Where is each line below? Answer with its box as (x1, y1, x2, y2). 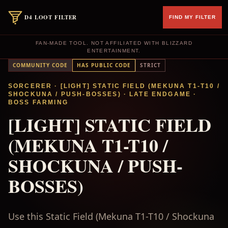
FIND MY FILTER (169, 14, 216, 20)
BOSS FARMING (8, 99, 68, 106)
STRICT (140, 62, 161, 69)
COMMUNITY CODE (13, 62, 68, 69)
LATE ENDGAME (129, 91, 191, 98)
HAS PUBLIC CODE (77, 62, 131, 69)
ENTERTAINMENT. (87, 48, 141, 53)
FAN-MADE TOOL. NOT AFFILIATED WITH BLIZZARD (35, 40, 193, 46)
